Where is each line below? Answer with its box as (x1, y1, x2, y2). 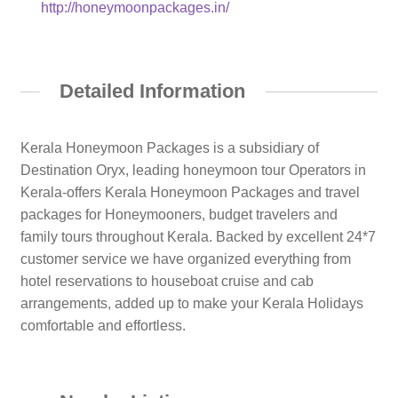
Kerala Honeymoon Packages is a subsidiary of (20, 140, 319, 156)
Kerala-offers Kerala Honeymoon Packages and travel (20, 185, 360, 201)
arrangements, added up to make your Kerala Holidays (20, 296, 363, 312)
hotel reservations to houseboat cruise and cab (20, 274, 314, 290)
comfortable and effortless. (20, 318, 186, 334)
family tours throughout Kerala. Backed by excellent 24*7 (20, 229, 376, 245)
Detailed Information (60, 79, 246, 102)
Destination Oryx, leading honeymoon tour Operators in (20, 163, 366, 179)
